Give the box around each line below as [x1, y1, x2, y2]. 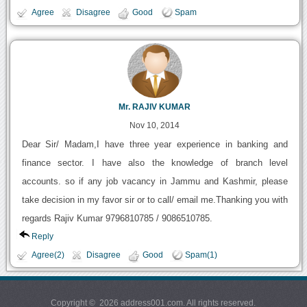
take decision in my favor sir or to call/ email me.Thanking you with [21, 194, 288, 205]
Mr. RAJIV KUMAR [119, 102, 191, 111]
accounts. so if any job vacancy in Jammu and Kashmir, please [21, 175, 288, 186]
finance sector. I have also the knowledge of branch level [21, 157, 288, 168]
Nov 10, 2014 [130, 120, 180, 130]
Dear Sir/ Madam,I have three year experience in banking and [21, 138, 288, 149]
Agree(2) [31, 250, 64, 259]
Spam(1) [184, 250, 217, 259]
